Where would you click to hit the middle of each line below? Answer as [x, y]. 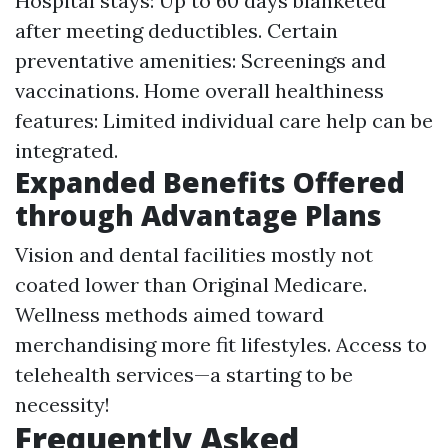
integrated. [66, 150]
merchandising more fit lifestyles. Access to [221, 344]
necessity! [62, 404]
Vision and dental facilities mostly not [194, 254]
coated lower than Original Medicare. [191, 284]
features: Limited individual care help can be [224, 120]
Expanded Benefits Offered [210, 182]
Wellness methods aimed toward [169, 314]
